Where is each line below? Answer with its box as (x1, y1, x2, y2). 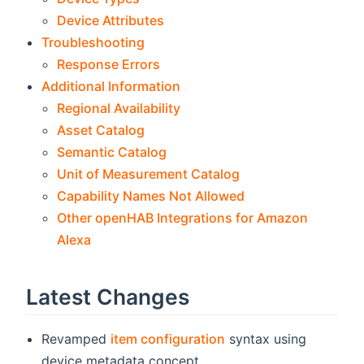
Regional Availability (57, 100, 181, 117)
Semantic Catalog (57, 144, 167, 161)
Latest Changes (26, 284, 189, 310)
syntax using (225, 330, 307, 347)
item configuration (110, 330, 226, 347)
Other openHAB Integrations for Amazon (57, 210, 309, 227)
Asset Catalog (57, 122, 145, 139)
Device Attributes (57, 12, 165, 29)
